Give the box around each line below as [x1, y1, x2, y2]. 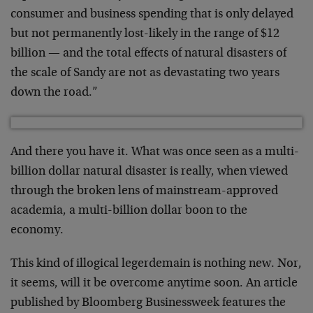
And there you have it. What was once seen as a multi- [10, 145, 299, 159]
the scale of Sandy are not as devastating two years [10, 66, 279, 80]
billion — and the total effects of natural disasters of [10, 47, 286, 60]
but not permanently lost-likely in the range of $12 [10, 27, 279, 41]
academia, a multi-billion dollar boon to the [10, 204, 247, 217]
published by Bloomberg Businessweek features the [10, 296, 286, 310]
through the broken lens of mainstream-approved [10, 184, 278, 198]
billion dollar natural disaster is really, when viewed [10, 165, 288, 178]
